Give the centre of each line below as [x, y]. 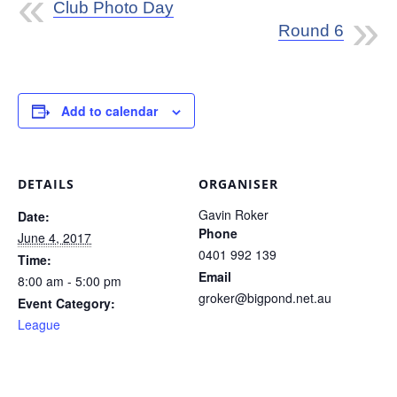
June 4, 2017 [54, 237]
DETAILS [46, 184]
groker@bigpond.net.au [265, 298]
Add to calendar [109, 111]
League [39, 324]
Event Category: [66, 303]
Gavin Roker [234, 214]
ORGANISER [238, 184]
